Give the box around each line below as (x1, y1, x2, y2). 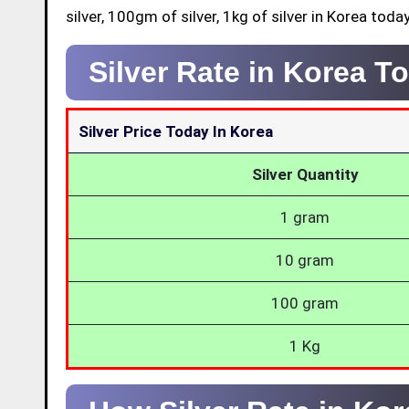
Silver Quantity (251, 164, 359, 184)
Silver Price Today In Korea (79, 121, 274, 141)
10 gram (276, 250, 334, 269)
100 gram (271, 293, 339, 312)
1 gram (280, 207, 330, 226)
